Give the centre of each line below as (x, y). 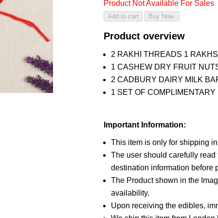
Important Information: (145, 125)
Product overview (144, 36)
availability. (130, 193)
